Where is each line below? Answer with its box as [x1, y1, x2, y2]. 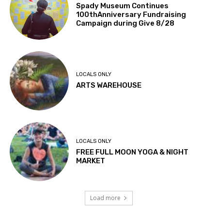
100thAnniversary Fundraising [76, 10, 186, 19]
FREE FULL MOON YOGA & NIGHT [76, 147, 189, 156]
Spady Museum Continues [76, 1, 169, 10]
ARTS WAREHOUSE [76, 81, 142, 90]
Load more [90, 194, 121, 202]
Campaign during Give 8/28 [76, 18, 175, 28]
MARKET [76, 156, 106, 165]
